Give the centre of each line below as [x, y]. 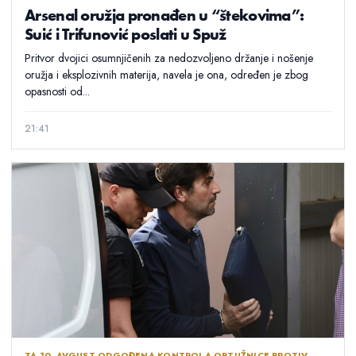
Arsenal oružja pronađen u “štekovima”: [164, 14]
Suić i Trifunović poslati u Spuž [126, 33]
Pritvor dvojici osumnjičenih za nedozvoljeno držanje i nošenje [169, 58]
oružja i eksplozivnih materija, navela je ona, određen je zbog [166, 74]
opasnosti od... [57, 91]
